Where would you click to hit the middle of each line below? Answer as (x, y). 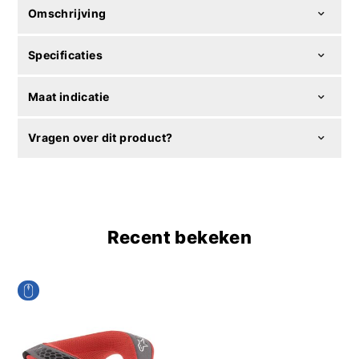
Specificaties (65, 55)
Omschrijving (67, 14)
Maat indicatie (69, 96)
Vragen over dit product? (100, 138)
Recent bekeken (179, 237)
